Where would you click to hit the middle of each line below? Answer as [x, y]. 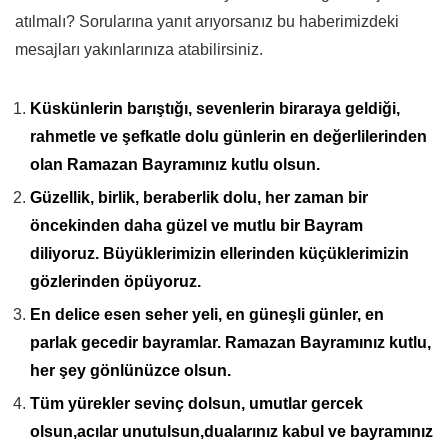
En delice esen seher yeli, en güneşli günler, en [207, 314]
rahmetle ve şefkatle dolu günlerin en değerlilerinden [228, 136]
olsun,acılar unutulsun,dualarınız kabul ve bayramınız [231, 431]
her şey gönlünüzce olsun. [130, 370]
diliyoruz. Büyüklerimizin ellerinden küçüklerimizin [219, 253]
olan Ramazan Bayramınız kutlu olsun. [175, 164]
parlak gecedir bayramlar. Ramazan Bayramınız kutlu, [230, 342]
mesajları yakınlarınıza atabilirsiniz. [139, 49]
